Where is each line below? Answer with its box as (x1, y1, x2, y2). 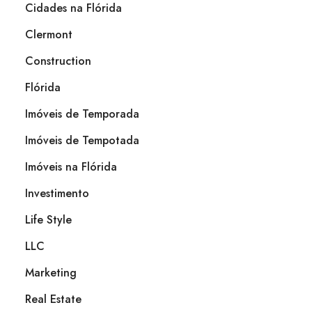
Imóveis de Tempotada (25, 132, 139, 148)
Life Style (25, 211, 72, 228)
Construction (25, 52, 91, 69)
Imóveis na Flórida (25, 158, 117, 175)
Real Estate (25, 290, 81, 307)
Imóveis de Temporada (25, 105, 139, 122)
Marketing (25, 264, 77, 281)
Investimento (25, 185, 89, 201)
